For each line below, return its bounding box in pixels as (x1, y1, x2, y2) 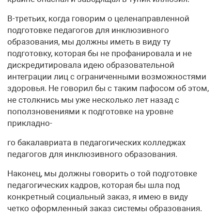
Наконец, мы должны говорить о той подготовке (7, 169, 197, 178)
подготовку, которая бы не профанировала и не (7, 48, 192, 58)
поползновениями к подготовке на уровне (7, 107, 173, 116)
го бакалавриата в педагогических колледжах (7, 138, 186, 147)
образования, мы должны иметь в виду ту (7, 37, 170, 46)
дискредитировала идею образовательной (7, 60, 174, 70)
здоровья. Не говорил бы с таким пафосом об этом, (7, 83, 209, 93)
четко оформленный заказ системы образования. (7, 203, 202, 213)
